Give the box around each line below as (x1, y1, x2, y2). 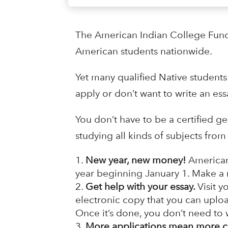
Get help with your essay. (85, 181, 197, 193)
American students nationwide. (75, 45, 212, 58)
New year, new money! (85, 154, 188, 166)
